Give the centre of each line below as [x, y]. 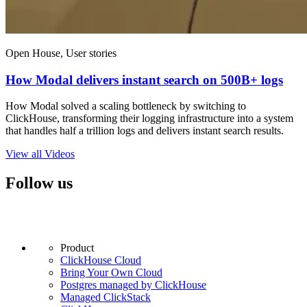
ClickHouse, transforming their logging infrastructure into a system [149, 119]
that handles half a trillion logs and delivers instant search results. [145, 131]
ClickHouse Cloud [101, 260]
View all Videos [40, 154]
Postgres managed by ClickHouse [133, 285]
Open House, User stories [61, 53]
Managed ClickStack [106, 297]
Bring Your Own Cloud [111, 273]
